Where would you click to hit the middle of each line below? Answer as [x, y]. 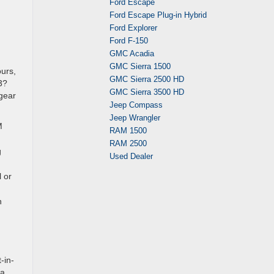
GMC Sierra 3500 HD [147, 92]
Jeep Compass [136, 105]
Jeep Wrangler [135, 118]
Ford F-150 [129, 41]
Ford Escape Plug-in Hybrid [158, 15]
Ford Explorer [133, 28]
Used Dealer [131, 156]
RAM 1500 [128, 131]
